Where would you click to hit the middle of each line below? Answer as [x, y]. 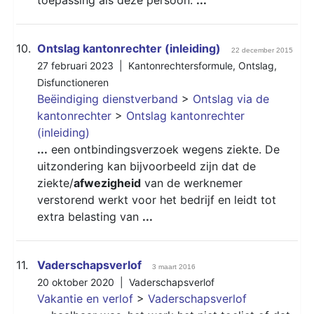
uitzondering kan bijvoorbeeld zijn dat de [146, 166]
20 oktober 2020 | [83, 282]
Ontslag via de [231, 98]
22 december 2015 [262, 50]
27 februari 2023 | [83, 65]
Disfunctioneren [73, 82]
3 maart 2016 [174, 266]
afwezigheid [107, 183]
